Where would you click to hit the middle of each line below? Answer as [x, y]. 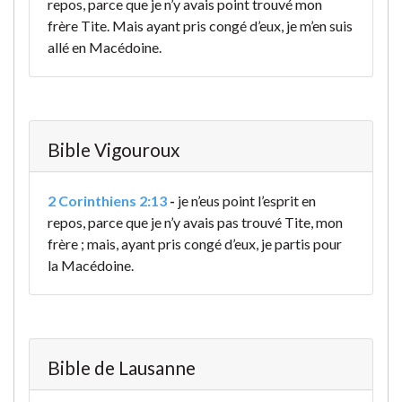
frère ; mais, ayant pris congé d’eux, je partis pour [195, 244]
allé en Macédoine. [105, 48]
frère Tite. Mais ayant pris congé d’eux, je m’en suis [200, 26]
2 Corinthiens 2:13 [107, 201]
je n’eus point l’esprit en [247, 201]
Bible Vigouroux [114, 150]
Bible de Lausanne [122, 368]
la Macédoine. [91, 266]
